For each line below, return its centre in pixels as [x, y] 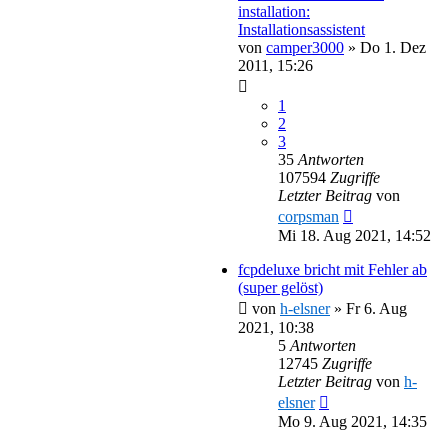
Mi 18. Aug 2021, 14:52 [354, 235]
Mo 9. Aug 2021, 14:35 [352, 421]
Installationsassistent [301, 29]
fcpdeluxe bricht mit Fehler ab [332, 269]
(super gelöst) [280, 287]
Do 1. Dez [393, 47]
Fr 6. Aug [376, 308]
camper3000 [305, 47]
